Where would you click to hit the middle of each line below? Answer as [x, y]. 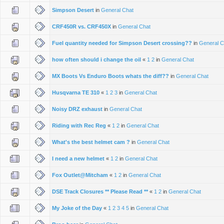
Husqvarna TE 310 [76, 92]
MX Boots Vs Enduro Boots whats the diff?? [110, 76]
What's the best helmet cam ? [91, 142]
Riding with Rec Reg [79, 125]
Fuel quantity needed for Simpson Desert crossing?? [122, 43]
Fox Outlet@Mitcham [80, 175]
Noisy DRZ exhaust [77, 109]
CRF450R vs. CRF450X [81, 26]
